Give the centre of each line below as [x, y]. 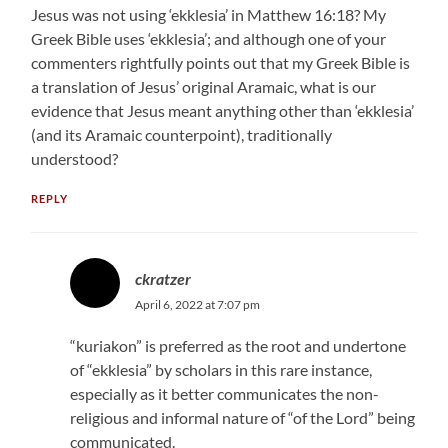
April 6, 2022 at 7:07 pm [197, 304]
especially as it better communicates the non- [224, 393]
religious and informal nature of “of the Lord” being [242, 417]
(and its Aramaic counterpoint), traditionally [182, 134]
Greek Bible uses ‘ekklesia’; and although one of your [209, 38]
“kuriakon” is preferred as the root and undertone [237, 345]
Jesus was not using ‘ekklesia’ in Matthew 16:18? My [209, 14]
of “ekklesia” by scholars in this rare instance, [220, 369]
